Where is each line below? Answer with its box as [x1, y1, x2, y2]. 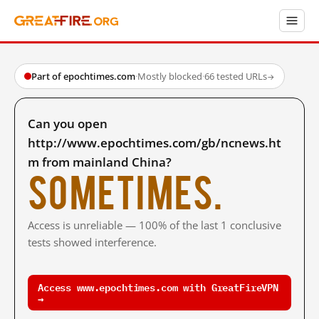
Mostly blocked [137, 70, 202, 83]
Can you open [28, 115, 108, 132]
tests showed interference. [28, 235, 157, 249]
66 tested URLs [204, 70, 267, 83]
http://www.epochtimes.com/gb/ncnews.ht [28, 135, 281, 151]
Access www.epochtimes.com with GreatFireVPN [38, 278, 278, 295]
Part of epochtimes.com [31, 70, 135, 83]
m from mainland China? [28, 154, 172, 170]
